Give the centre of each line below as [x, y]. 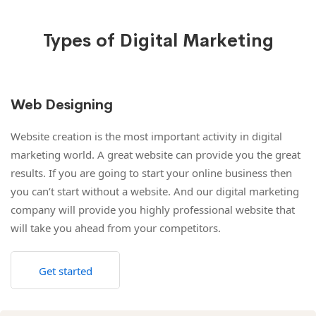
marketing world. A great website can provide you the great [156, 154]
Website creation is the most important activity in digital [146, 136]
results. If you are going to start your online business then [151, 172]
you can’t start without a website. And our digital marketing [155, 191]
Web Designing [62, 104]
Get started [65, 271]
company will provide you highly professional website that [153, 209]
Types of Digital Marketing [158, 40]
